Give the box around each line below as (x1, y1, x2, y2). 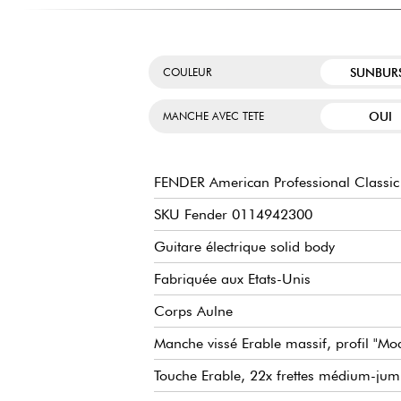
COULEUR (163, 65, 211, 80)
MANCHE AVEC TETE (163, 109, 264, 123)
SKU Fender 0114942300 (154, 206, 312, 224)
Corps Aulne (154, 303, 233, 320)
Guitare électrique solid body (154, 238, 335, 256)
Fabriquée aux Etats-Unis (154, 270, 311, 288)
